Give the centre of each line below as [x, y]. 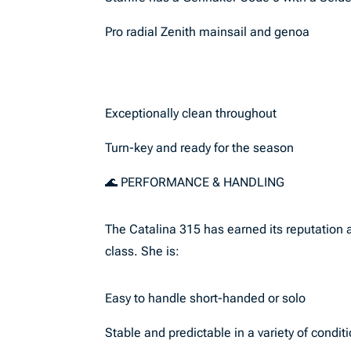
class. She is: [143, 251]
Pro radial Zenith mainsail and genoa [209, 32]
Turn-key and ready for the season [200, 148]
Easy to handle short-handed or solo [206, 298]
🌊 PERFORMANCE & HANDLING [195, 182]
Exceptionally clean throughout [191, 113]
